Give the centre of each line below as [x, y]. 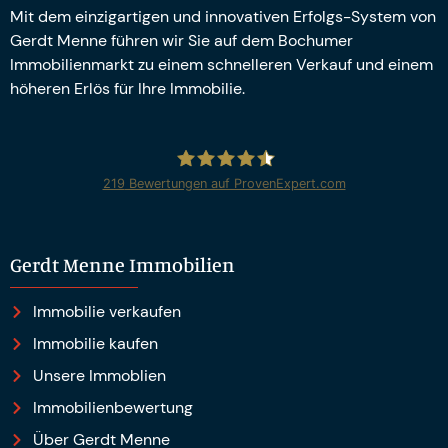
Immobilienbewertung [112, 407]
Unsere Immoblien [99, 375]
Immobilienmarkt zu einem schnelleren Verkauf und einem [221, 64]
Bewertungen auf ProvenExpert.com [235, 183]
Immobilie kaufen [95, 343]
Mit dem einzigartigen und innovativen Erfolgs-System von [223, 16]
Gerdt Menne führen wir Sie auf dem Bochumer [181, 40]
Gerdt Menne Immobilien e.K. [282, 218]
